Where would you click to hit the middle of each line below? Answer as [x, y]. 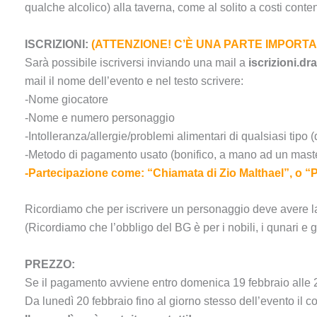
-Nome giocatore [67, 99]
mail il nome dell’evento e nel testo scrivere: [134, 81]
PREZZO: [50, 264]
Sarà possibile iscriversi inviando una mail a [137, 62]
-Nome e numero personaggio [100, 117]
